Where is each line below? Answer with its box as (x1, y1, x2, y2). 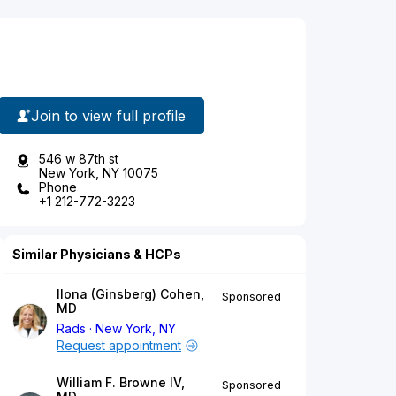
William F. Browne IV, (57, 375, 185, 391)
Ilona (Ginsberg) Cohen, (57, 286, 204, 302)
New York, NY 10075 (39, 165, 158, 181)
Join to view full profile (31, 106, 186, 125)
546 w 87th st (39, 151, 118, 167)
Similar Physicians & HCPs (12, 247, 181, 263)
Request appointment (57, 338, 181, 354)
